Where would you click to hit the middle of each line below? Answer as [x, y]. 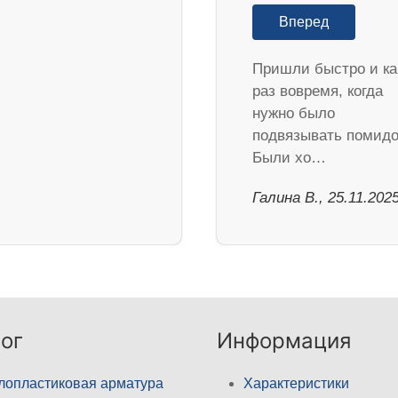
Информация [284, 340]
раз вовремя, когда [318, 91]
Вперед [304, 21]
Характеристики [296, 383]
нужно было [294, 113]
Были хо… [289, 157]
